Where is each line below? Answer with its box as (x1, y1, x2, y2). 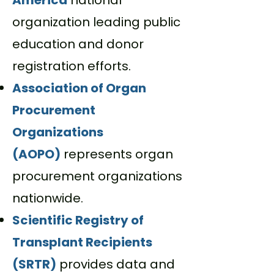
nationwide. (12, 190, 83, 207)
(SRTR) (12, 256, 56, 273)
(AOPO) (12, 146, 61, 163)
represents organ (64, 146, 173, 163)
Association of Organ (12, 80, 146, 97)
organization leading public (12, 13, 180, 31)
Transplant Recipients (12, 234, 152, 251)
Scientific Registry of (12, 212, 144, 229)
